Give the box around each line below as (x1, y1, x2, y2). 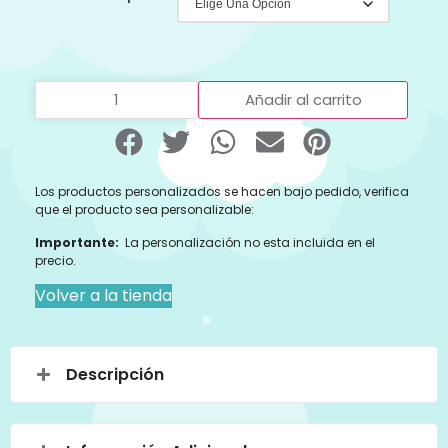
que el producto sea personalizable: (35, 201, 254, 219)
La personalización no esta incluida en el (119, 233, 375, 251)
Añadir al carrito (244, 89, 362, 111)
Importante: (35, 233, 119, 251)
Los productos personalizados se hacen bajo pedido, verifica (35, 183, 409, 201)
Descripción (66, 362, 164, 386)
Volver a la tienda (35, 284, 172, 307)
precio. (35, 251, 76, 269)
